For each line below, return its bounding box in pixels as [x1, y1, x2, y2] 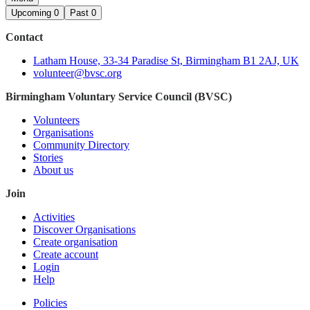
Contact [6, 31, 43, 44]
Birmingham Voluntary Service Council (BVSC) [6, 91, 232, 103]
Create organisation [33, 236, 118, 248]
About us [33, 164, 73, 176]
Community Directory [33, 139, 129, 152]
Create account [33, 248, 98, 261]
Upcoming [11, 8, 51, 19]
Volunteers [33, 114, 80, 127]
